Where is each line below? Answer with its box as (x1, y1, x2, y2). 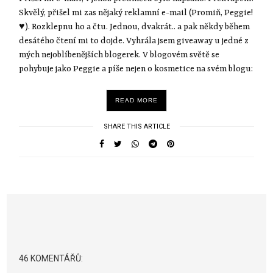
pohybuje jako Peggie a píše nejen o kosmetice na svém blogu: (19, 63, 253, 74)
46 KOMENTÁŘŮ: (19, 253, 83, 263)
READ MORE (115, 96, 158, 104)
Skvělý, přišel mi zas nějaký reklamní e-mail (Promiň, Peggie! (19, 7, 253, 18)
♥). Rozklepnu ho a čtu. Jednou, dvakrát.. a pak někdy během (19, 21, 250, 32)
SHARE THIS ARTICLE (103, 122, 170, 130)
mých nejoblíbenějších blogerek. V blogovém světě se (19, 49, 220, 60)
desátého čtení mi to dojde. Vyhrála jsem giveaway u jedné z (19, 35, 249, 46)
